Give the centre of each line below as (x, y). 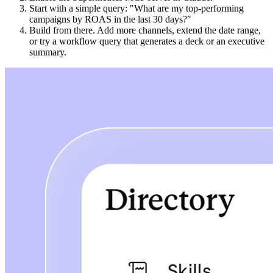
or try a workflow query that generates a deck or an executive (147, 41)
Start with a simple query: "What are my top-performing (136, 8)
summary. (48, 52)
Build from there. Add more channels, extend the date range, (145, 30)
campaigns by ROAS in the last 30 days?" (110, 19)
